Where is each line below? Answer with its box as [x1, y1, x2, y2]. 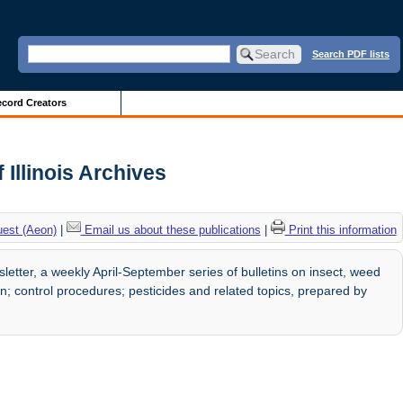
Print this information [284, 222, 397, 237]
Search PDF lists [311, 48, 390, 59]
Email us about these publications [80, 222, 261, 237]
